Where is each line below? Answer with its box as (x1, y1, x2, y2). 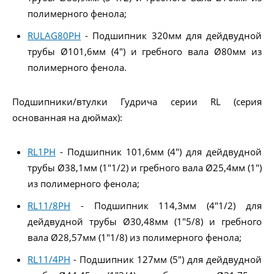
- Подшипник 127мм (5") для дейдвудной (70, 253, 262, 265)
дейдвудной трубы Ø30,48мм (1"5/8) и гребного (28, 215, 262, 228)
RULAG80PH (28, 29, 81, 42)
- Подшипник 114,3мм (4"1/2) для (70, 199, 262, 212)
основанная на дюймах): (12, 111, 122, 124)
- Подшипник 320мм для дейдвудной (81, 29, 262, 42)
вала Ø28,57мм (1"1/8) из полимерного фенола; (28, 231, 242, 243)
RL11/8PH (28, 199, 70, 212)
